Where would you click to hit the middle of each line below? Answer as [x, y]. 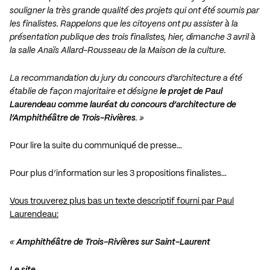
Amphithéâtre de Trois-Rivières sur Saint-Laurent [113, 243]
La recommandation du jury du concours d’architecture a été [126, 79]
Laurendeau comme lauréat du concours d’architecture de [123, 105]
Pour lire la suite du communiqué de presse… [96, 146]
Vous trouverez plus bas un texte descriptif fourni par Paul [122, 202]
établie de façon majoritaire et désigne [85, 92]
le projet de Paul [191, 92]
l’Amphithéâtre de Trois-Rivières [73, 118]
